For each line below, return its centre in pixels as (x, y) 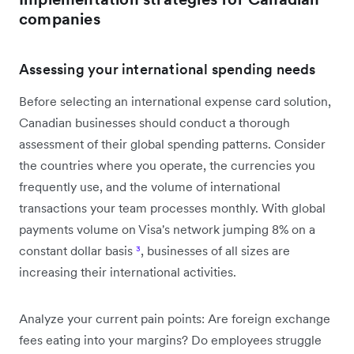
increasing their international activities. (128, 271)
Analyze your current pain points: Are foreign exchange (175, 318)
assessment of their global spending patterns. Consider (172, 143)
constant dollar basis (77, 250)
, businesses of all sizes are (215, 250)
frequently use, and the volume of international (150, 186)
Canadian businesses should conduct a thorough (154, 122)
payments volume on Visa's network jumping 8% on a (167, 229)
